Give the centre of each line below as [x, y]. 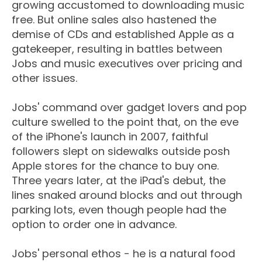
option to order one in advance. [94, 225]
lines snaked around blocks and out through [127, 195]
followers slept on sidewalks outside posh [121, 151]
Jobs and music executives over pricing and [127, 64]
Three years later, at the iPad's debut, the [119, 181]
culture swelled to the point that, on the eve [125, 122]
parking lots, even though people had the [119, 210]
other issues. [44, 78]
